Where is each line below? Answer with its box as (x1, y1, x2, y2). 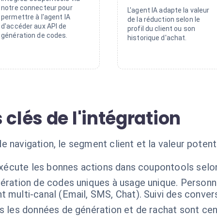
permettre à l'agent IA (1, 13, 70, 21)
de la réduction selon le (127, 15, 201, 23)
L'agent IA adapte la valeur (127, 6, 210, 14)
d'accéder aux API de (1, 22, 67, 30)
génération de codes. (1, 31, 68, 39)
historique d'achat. (127, 34, 187, 42)
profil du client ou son (127, 25, 196, 32)
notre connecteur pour (1, 4, 73, 12)
